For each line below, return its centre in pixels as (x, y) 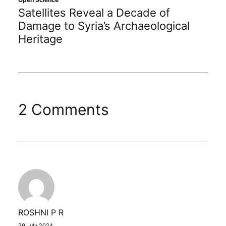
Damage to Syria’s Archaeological (104, 25)
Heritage (40, 39)
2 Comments (64, 109)
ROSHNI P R (41, 212)
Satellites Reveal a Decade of (94, 12)
